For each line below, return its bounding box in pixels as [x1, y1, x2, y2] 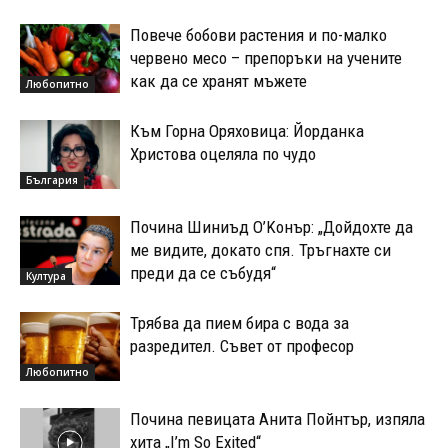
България [26, 172, 78, 187]
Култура [26, 268, 66, 283]
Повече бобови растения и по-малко [130, 25, 387, 46]
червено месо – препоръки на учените [130, 48, 402, 69]
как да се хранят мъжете [130, 71, 307, 92]
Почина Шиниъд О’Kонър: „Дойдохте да [130, 217, 413, 238]
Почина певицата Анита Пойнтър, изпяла [130, 409, 425, 430]
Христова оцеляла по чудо [130, 144, 316, 165]
